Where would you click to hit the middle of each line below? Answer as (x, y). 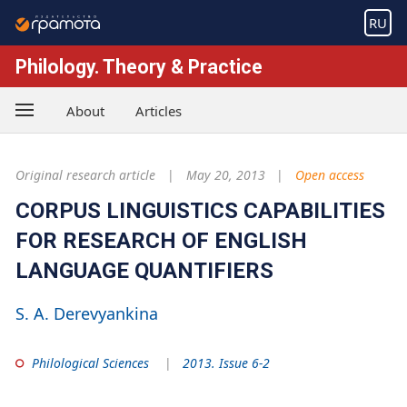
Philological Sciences (90, 362)
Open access (330, 175)
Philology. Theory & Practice (139, 66)
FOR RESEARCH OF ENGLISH (161, 240)
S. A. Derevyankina (87, 313)
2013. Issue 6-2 (227, 362)
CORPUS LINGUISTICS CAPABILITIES (200, 210)
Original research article (85, 175)
